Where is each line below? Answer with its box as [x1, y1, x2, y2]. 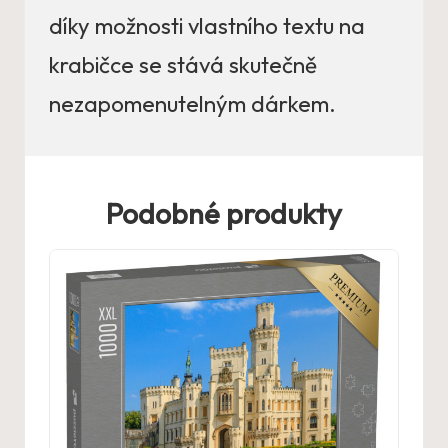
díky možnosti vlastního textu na [49, 11, 365, 40]
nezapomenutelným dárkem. [49, 89, 336, 118]
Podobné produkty [106, 194, 342, 231]
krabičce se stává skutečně [49, 50, 317, 79]
